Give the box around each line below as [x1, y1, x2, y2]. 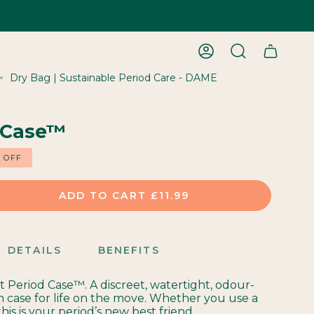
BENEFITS [97, 244, 160, 257]
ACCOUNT [197, 49, 247, 60]
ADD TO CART [58, 189, 146, 202]
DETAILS [8, 244, 62, 257]
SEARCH [229, 49, 269, 60]
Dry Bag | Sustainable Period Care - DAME [10, 71, 217, 84]
